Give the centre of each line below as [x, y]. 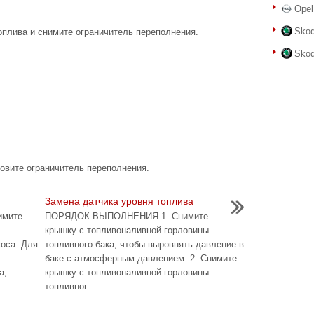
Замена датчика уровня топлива [119, 201]
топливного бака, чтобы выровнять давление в [144, 244]
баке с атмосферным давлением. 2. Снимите [141, 258]
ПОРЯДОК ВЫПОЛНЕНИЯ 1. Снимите [127, 216]
